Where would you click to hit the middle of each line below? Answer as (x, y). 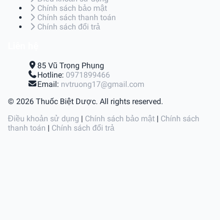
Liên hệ (23, 46)
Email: (49, 84)
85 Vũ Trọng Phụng (71, 65)
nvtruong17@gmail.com (103, 84)
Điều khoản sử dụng (43, 118)
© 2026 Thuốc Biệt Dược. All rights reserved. (85, 101)
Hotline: (52, 75)
